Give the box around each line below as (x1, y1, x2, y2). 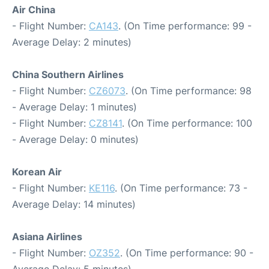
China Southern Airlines (12, 68, 124, 80)
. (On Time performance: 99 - (118, 19, 252, 32)
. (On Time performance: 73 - (115, 181, 247, 194)
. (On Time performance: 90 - (120, 246, 253, 259)
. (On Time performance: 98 (125, 84, 252, 97)
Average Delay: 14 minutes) (12, 198, 136, 210)
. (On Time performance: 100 (122, 116, 252, 129)
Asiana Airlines (12, 230, 82, 243)
